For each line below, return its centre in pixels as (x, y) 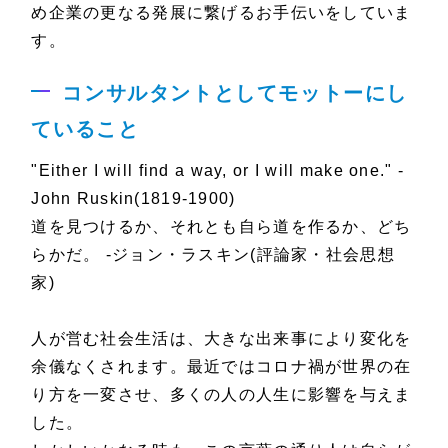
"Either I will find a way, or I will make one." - (218, 170)
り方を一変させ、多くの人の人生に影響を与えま (221, 394)
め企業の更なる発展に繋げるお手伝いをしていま (221, 12)
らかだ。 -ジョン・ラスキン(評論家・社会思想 (213, 254)
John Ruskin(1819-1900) (133, 198)
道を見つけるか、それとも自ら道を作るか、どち (221, 226)
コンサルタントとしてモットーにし (235, 92)
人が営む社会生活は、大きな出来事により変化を (221, 338)
